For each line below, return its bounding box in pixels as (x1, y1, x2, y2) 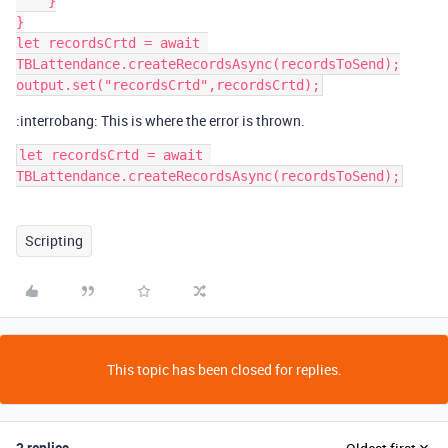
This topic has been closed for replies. (106, 360, 342, 379)
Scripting (25, 231, 83, 250)
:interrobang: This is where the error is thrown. (16, 111, 305, 130)
